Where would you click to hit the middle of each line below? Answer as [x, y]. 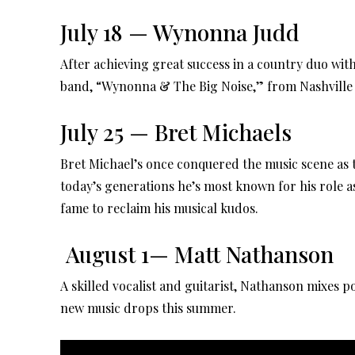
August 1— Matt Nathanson [197, 254]
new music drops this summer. [148, 307]
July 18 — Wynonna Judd [180, 32]
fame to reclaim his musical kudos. [159, 208]
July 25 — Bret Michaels [176, 132]
